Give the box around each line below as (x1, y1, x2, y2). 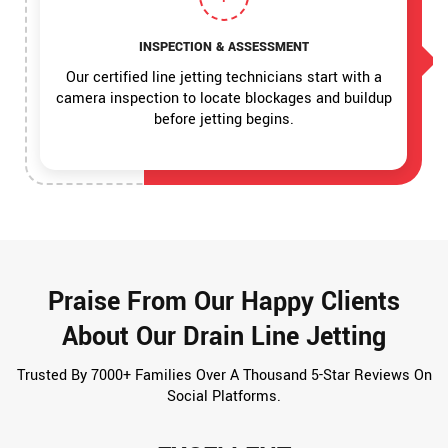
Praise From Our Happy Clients (48, 284, 400, 321)
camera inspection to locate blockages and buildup (55, 88, 392, 110)
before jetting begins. (153, 109, 294, 131)
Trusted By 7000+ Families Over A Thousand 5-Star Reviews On (16, 365, 432, 387)
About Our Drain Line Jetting (62, 319, 386, 356)
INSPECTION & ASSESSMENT (138, 38, 309, 57)
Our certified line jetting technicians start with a (65, 67, 382, 89)
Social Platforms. (167, 386, 281, 408)
